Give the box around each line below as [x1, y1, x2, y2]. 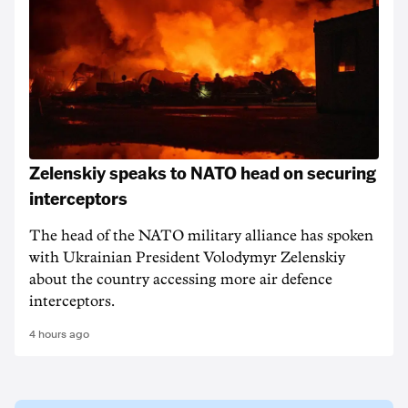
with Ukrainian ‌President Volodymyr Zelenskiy [29, 250, 345, 265]
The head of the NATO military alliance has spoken [29, 229, 373, 243]
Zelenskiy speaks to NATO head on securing [29, 160, 376, 184]
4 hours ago [29, 328, 89, 341]
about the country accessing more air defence [29, 272, 332, 287]
